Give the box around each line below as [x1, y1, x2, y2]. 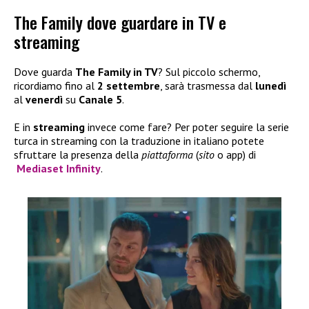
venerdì [26, 92, 63, 106]
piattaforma [141, 147, 193, 161]
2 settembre [97, 78, 160, 92]
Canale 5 [79, 92, 122, 106]
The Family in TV [75, 64, 158, 79]
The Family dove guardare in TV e [14, 9, 226, 34]
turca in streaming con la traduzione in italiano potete [14, 133, 264, 148]
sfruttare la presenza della [14, 147, 141, 161]
